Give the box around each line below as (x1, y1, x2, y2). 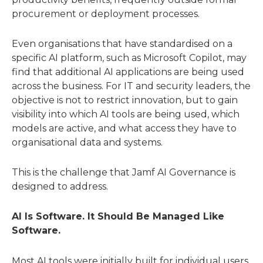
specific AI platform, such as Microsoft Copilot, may (12, 52, 247, 63)
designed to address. (12, 181, 108, 193)
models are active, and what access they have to (12, 122, 237, 134)
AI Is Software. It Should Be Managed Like (12, 211, 224, 222)
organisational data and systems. (12, 136, 163, 148)
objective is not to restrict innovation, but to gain (12, 94, 238, 106)
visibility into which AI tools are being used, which (12, 108, 240, 120)
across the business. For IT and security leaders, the (12, 80, 251, 92)
